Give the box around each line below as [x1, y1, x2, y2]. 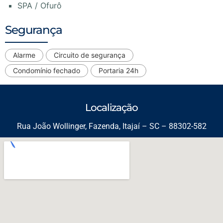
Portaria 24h [99, 66, 138, 75]
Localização [85, 101, 138, 113]
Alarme [13, 50, 35, 59]
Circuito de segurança [54, 50, 125, 59]
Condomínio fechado [13, 66, 80, 75]
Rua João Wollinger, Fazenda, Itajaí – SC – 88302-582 [16, 121, 207, 131]
